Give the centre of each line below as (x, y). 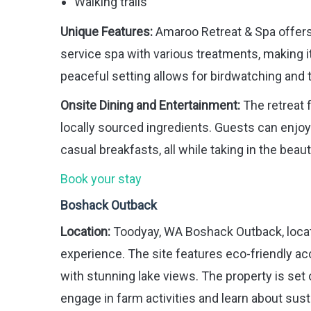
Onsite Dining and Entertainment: (150, 106)
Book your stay (101, 179)
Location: (85, 232)
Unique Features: (107, 32)
